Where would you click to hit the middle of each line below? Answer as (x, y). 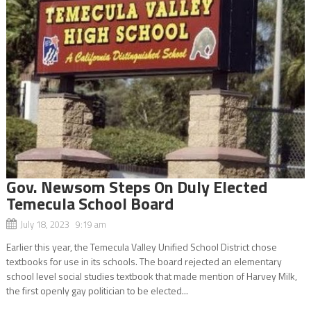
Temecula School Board (90, 203)
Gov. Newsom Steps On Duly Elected (136, 186)
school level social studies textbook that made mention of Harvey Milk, (151, 276)
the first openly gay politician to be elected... (97, 290)
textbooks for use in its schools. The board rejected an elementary (144, 261)
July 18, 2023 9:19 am (63, 224)
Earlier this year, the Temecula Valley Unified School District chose (141, 246)
